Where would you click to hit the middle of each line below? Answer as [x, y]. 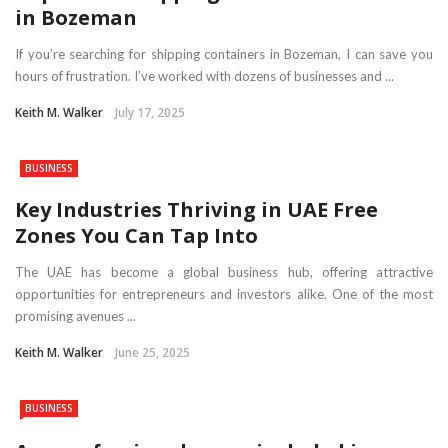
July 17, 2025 [150, 112]
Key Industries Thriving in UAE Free [196, 209]
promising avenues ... [75, 315]
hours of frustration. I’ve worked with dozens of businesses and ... [204, 75]
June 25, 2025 [152, 352]
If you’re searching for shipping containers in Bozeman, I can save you [224, 53]
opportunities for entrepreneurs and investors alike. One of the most [224, 293]
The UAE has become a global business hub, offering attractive [224, 271]
